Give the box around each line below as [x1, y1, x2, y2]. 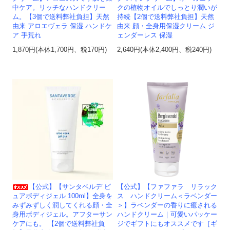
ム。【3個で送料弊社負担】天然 [12, 13, 110, 21]
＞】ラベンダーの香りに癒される [117, 202, 218, 209]
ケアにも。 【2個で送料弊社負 [12, 220, 105, 228]
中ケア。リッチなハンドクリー [12, 4, 106, 12]
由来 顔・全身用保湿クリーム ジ [117, 23, 215, 30]
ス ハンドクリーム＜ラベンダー [117, 193, 218, 200]
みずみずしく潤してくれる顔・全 [12, 202, 113, 209]
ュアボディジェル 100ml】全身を [12, 193, 113, 200]
